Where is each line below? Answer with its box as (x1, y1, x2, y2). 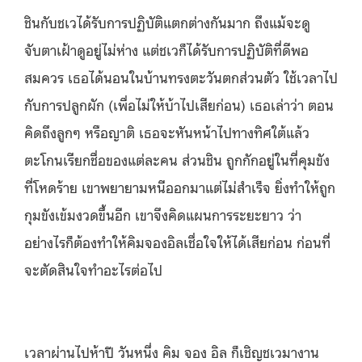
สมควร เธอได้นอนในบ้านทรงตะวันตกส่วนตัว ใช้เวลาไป (24, 66, 338, 86)
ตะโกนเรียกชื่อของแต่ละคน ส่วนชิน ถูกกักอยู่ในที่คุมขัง (24, 149, 330, 169)
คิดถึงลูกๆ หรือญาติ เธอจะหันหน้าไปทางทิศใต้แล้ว (24, 121, 309, 141)
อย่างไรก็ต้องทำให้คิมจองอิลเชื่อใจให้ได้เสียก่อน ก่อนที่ (24, 231, 330, 251)
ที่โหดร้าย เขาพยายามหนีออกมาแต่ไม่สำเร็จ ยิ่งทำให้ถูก (24, 176, 335, 196)
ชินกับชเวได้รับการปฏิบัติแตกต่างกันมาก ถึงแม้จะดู (24, 11, 310, 32)
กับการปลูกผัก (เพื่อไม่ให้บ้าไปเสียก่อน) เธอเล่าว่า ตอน (24, 94, 334, 114)
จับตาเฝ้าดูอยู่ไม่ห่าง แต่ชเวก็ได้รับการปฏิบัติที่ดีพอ (24, 39, 309, 59)
